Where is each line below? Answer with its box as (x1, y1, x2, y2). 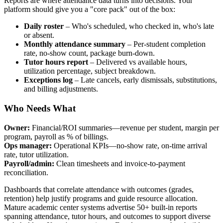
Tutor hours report (24, 58, 88, 67)
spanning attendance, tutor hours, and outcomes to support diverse (4, 212, 211, 221)
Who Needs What (4, 103, 76, 114)
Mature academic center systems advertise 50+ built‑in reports (4, 203, 197, 212)
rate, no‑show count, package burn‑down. (24, 49, 155, 58)
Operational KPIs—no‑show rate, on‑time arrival (52, 141, 207, 150)
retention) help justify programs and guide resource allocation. (4, 194, 198, 203)
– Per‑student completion (125, 40, 206, 49)
